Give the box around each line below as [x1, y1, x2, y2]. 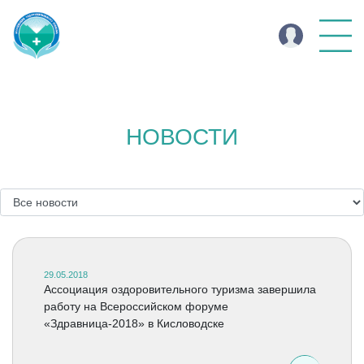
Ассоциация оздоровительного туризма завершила [43, 283, 316, 296]
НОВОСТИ [126, 124, 238, 149]
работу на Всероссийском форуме [43, 300, 228, 313]
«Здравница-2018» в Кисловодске [43, 317, 224, 330]
